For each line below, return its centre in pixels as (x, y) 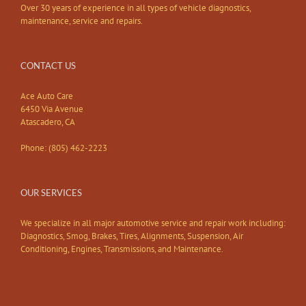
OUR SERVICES (51, 193)
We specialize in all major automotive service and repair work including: (153, 223)
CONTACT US (48, 66)
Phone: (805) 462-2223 (64, 148)
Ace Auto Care (47, 96)
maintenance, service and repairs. (82, 21)
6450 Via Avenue (52, 109)
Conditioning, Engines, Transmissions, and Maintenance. (122, 249)
